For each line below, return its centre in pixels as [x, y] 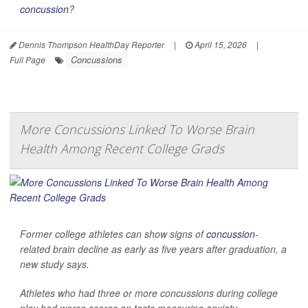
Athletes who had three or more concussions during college [149, 293]
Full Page [27, 59]
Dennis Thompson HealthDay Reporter [90, 44]
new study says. [55, 264]
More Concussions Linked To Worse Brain [137, 129]
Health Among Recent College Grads [122, 148]
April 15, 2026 [220, 44]
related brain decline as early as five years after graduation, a [153, 249]
